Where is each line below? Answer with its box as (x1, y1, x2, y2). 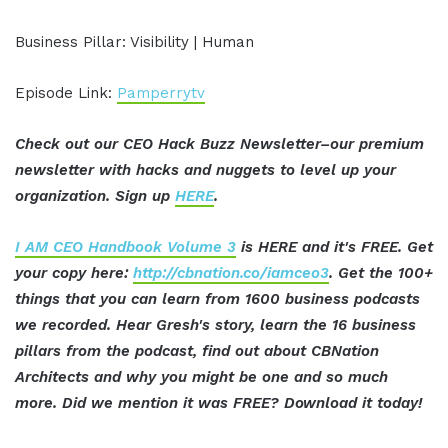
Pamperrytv (117, 84, 205, 103)
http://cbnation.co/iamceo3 (133, 264, 329, 283)
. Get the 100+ (329, 264, 433, 283)
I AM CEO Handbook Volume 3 (15, 238, 236, 257)
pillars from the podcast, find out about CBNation (15, 342, 379, 361)
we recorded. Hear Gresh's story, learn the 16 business (15, 316, 416, 335)
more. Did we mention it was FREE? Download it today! (15, 394, 422, 413)
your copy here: (15, 264, 133, 283)
